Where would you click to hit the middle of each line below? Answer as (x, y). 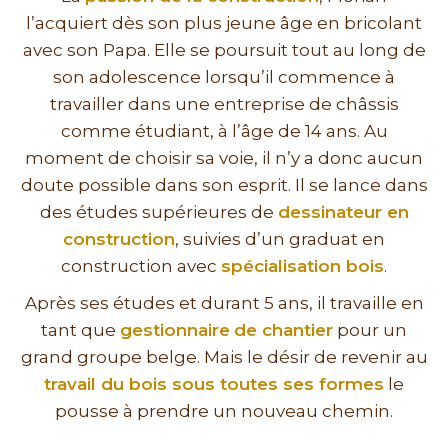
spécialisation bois (302, 266)
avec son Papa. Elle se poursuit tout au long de (224, 50)
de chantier (283, 330)
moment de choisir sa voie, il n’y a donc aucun (224, 158)
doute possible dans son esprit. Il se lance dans (224, 185)
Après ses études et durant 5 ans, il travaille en (224, 303)
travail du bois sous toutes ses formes (214, 384)
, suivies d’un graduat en (280, 239)
